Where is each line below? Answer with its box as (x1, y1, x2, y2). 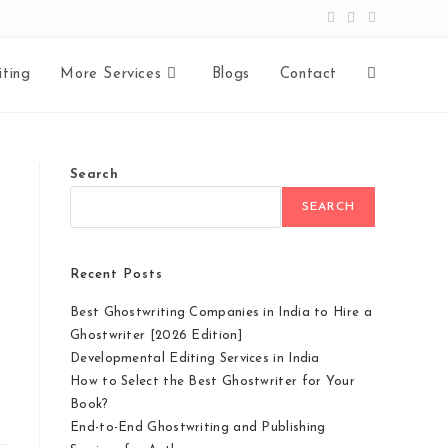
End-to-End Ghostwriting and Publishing (70, 421, 326, 434)
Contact (279, 67, 337, 82)
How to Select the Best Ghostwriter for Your (70, 375, 355, 388)
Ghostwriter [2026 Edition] (70, 329, 242, 342)
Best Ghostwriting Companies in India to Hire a (70, 306, 372, 319)
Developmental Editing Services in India (70, 352, 320, 365)
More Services (60, 67, 162, 82)
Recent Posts (70, 268, 163, 281)
